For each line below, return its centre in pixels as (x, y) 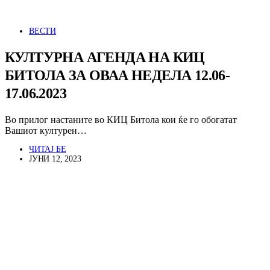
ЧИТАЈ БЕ (48, 149)
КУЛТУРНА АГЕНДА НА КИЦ (105, 58)
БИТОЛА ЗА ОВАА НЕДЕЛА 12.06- (118, 76)
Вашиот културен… (46, 130)
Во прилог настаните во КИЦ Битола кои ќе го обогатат (121, 120)
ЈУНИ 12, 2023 (55, 159)
